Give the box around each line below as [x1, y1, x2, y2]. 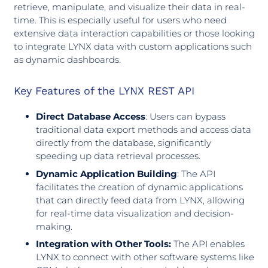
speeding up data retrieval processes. [36, 150, 200, 162]
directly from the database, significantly [36, 137, 211, 149]
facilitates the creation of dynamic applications [36, 181, 243, 193]
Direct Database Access [36, 111, 145, 123]
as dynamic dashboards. [13, 53, 121, 65]
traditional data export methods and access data [36, 124, 251, 136]
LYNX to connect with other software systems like [36, 251, 254, 263]
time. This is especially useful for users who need [13, 14, 227, 26]
